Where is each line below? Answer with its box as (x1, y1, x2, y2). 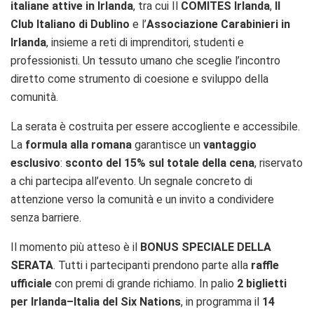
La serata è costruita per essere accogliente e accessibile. (11, 119, 300, 133)
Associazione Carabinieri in (146, 17, 290, 31)
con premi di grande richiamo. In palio (52, 276, 237, 290)
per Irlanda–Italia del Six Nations (11, 294, 181, 308)
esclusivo (11, 156, 60, 170)
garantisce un (132, 137, 203, 151)
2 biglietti (237, 276, 287, 290)
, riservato (254, 156, 303, 170)
